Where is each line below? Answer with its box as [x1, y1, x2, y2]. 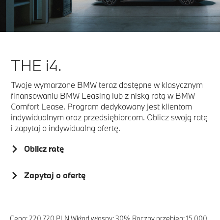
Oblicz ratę [24, 143, 64, 154]
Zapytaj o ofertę [24, 170, 86, 181]
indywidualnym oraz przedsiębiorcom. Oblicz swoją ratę [11, 112, 208, 123]
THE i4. [11, 55, 62, 76]
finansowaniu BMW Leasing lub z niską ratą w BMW [11, 90, 195, 101]
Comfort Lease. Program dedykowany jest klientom [11, 101, 192, 112]
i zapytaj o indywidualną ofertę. [11, 123, 120, 134]
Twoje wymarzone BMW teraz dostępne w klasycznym [11, 80, 203, 90]
